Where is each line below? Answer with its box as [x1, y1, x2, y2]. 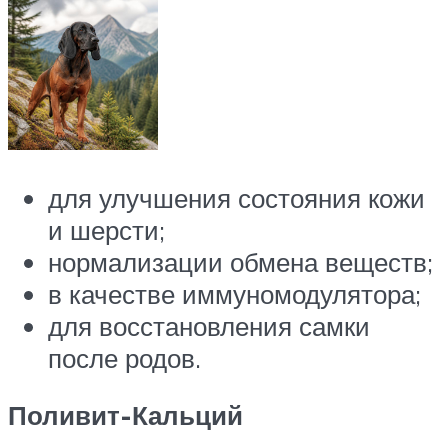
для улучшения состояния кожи [48, 181, 425, 214]
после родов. [48, 341, 201, 374]
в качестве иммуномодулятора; [48, 277, 421, 310]
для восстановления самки [48, 309, 370, 342]
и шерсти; [48, 213, 165, 246]
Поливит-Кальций [8, 399, 243, 432]
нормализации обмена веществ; [48, 245, 433, 278]
